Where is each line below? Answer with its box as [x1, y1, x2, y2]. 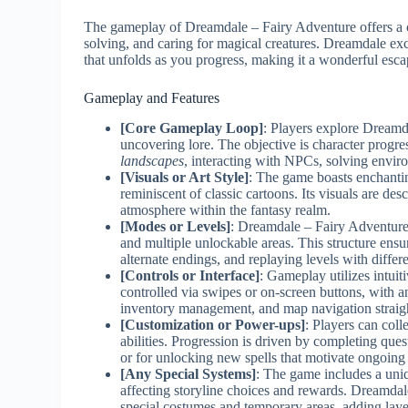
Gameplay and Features [84, 90, 220, 106]
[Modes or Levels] [120, 218, 231, 234]
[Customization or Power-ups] [120, 316, 306, 332]
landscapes [120, 152, 185, 168]
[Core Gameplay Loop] [120, 119, 264, 136]
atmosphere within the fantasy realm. [120, 201, 331, 218]
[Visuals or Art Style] [120, 168, 250, 185]
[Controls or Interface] [120, 267, 260, 283]
